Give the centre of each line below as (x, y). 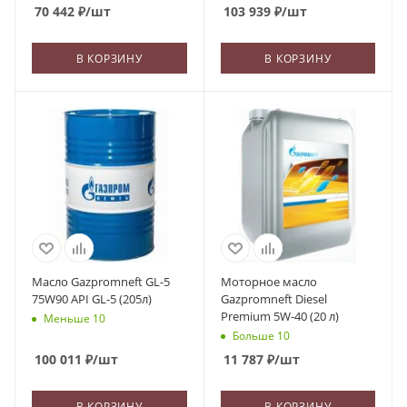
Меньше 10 (74, 319)
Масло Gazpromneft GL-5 (101, 282)
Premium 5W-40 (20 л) (279, 316)
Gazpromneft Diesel (273, 299)
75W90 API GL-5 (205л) (92, 299)
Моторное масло (268, 282)
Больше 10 (261, 336)
